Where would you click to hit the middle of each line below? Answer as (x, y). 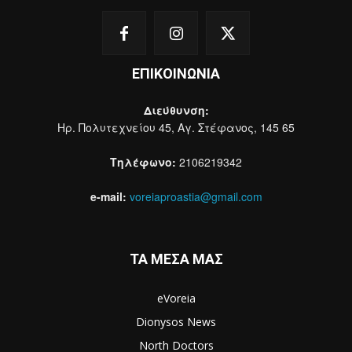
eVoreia (176, 299)
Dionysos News (176, 322)
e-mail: (108, 197)
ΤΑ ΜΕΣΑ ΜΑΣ (176, 259)
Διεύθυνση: (176, 110)
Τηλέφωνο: (143, 162)
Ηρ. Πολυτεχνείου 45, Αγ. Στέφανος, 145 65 (176, 128)
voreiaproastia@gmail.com (196, 197)
